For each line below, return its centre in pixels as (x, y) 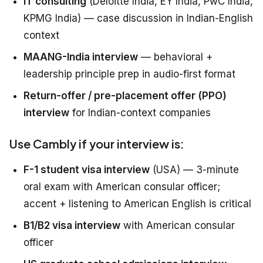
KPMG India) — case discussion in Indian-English (138, 18)
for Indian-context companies (140, 113)
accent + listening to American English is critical (137, 204)
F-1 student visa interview (87, 170)
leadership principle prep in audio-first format (129, 74)
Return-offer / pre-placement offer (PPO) (125, 96)
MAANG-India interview (81, 57)
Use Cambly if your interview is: (97, 144)
